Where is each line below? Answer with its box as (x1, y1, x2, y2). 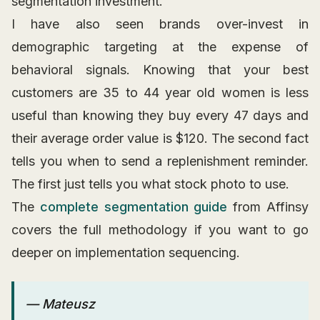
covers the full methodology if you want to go (11, 222, 309, 238)
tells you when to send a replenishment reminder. (11, 154, 309, 169)
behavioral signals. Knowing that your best (11, 62, 309, 78)
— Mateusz (26, 296, 95, 312)
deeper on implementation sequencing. (11, 245, 240, 261)
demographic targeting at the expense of (11, 39, 309, 55)
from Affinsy (227, 199, 309, 215)
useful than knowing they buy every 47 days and (11, 108, 309, 124)
